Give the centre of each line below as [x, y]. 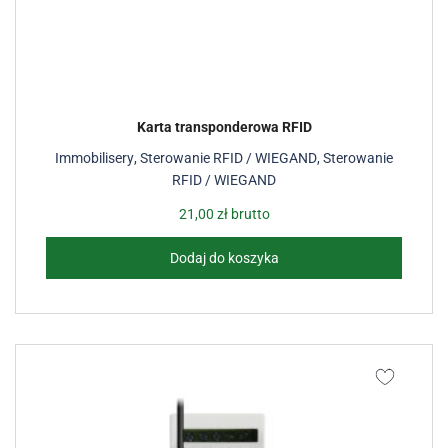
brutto [248, 214]
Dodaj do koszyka [224, 258]
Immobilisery [94, 158]
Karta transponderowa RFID [224, 127]
